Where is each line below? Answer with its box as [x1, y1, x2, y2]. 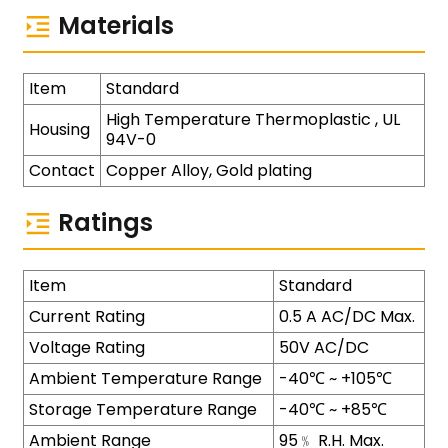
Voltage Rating [28, 336, 145, 359]
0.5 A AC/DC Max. [278, 305, 415, 328]
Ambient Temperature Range [28, 367, 262, 390]
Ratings [57, 206, 153, 239]
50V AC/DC [278, 336, 369, 359]
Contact [28, 159, 95, 182]
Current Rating [28, 305, 145, 328]
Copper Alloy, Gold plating [105, 159, 312, 182]
